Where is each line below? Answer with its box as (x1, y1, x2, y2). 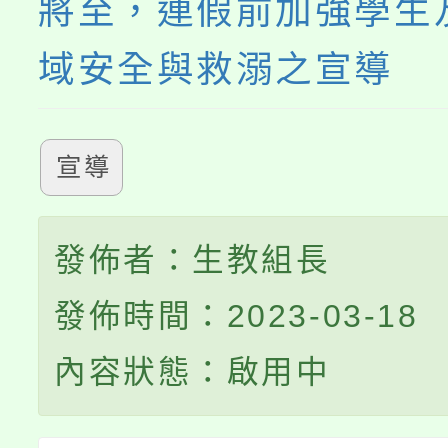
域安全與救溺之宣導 (38, 49, 395, 90)
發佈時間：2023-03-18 (54, 298, 419, 334)
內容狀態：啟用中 (54, 354, 331, 390)
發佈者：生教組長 (54, 242, 331, 278)
